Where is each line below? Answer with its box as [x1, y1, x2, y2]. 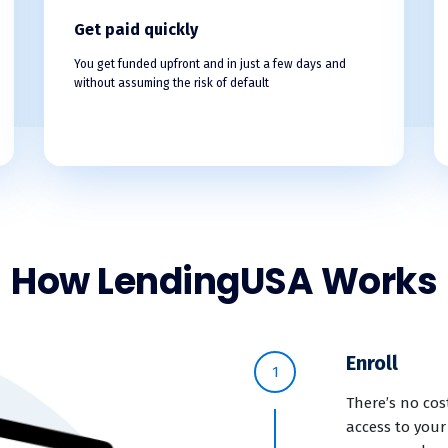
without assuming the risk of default [73, 76, 269, 90]
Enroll [346, 351, 398, 375]
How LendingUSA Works [11, 256, 437, 307]
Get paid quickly [73, 20, 198, 39]
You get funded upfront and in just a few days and [73, 57, 346, 71]
